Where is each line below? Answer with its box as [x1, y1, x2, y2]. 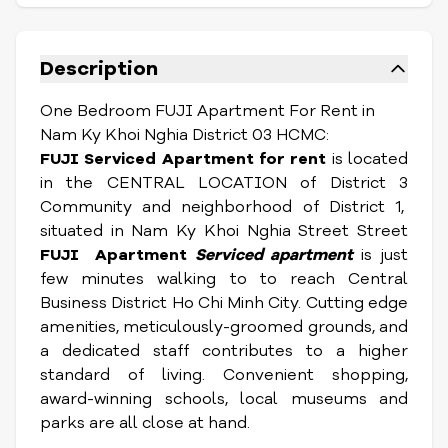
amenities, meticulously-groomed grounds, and [40, 316, 408, 338]
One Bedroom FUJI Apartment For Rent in [40, 100, 375, 122]
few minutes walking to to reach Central [40, 268, 408, 290]
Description [40, 55, 158, 82]
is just [353, 244, 409, 266]
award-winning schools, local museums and [40, 388, 408, 410]
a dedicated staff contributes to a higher [40, 340, 408, 362]
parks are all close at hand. [40, 412, 254, 434]
